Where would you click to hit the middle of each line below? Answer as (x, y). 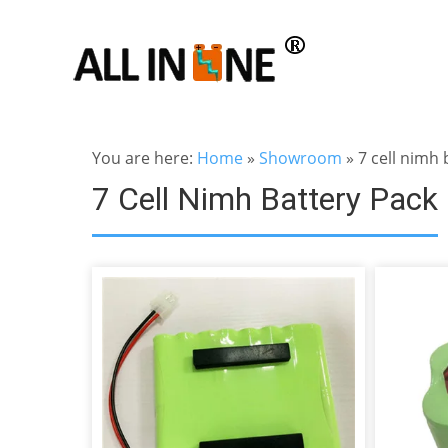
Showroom (300, 158)
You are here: (144, 158)
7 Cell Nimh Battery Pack (265, 199)
